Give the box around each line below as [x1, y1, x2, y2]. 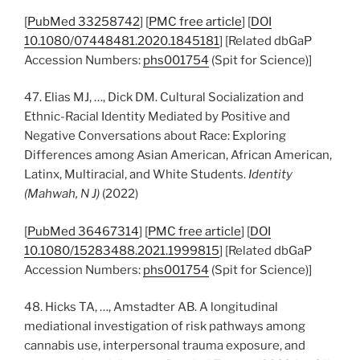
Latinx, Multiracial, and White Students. [24, 167, 248, 182]
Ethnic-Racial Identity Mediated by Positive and [24, 109, 290, 124]
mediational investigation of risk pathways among [24, 319, 305, 333]
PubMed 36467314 [27, 223, 139, 239]
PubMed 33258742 [27, 14, 140, 29]
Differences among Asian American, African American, [24, 148, 332, 162]
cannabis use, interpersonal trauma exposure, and [24, 338, 305, 353]
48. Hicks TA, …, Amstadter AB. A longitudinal [24, 300, 278, 314]
